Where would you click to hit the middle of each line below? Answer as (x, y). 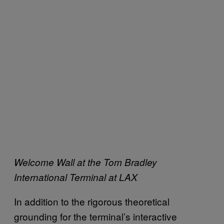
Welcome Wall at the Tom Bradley (85, 162)
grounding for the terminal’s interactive (95, 216)
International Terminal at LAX (76, 177)
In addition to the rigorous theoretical (92, 201)
